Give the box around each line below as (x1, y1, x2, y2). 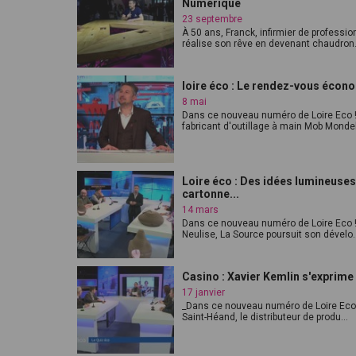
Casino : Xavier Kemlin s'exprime (182, 270, 354, 283)
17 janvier (182, 287, 225, 298)
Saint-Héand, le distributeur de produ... (182, 311, 348, 323)
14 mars (182, 204, 219, 215)
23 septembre (182, 14, 242, 25)
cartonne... (182, 188, 239, 200)
